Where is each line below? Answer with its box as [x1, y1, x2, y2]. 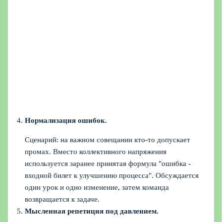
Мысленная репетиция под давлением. [25, 207, 159, 215]
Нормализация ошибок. [25, 116, 108, 125]
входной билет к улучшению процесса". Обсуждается [25, 171, 199, 179]
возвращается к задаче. [25, 195, 100, 203]
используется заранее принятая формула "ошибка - [25, 159, 191, 167]
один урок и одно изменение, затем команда [25, 183, 169, 191]
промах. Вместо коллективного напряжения [25, 147, 167, 156]
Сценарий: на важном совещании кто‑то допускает [25, 135, 191, 144]
